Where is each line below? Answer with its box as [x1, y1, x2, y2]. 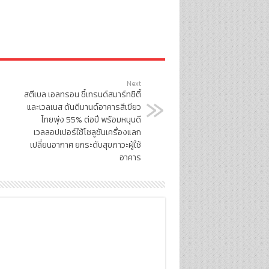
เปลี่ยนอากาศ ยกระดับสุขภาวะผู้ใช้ [29, 139, 141, 152]
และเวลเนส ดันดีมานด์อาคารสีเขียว [26, 101, 141, 114]
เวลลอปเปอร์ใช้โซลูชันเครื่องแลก [33, 126, 141, 139]
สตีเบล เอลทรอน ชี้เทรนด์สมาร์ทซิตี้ [23, 88, 141, 101]
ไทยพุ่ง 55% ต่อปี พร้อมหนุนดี [41, 113, 141, 127]
